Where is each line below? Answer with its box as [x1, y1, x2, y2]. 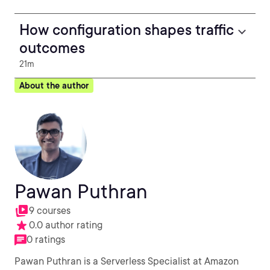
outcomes [19, 39, 85, 57]
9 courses [29, 205, 71, 216]
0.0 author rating [29, 219, 102, 231]
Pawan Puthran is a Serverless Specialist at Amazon [14, 256, 239, 267]
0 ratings [27, 234, 65, 245]
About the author [19, 81, 89, 90]
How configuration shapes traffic [19, 21, 234, 39]
